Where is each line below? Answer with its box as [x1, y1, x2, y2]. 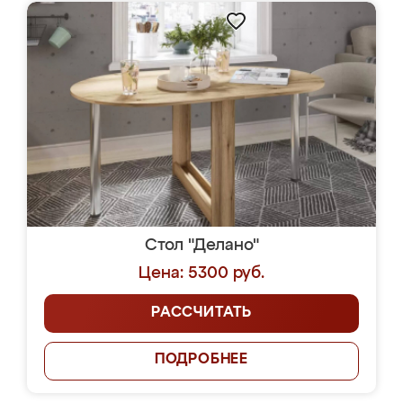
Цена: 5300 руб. [139, 265, 264, 282]
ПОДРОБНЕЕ [154, 353, 249, 367]
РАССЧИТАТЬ [151, 306, 252, 320]
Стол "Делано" [144, 237, 259, 254]
